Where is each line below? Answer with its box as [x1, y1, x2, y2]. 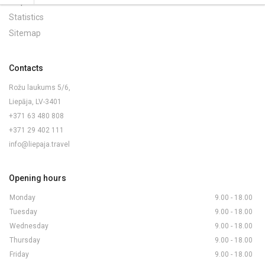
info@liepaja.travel [9, 140, 70, 148]
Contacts [9, 63, 43, 73]
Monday [9, 193, 35, 202]
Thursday [9, 236, 40, 244]
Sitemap [9, 28, 41, 38]
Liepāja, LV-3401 [9, 98, 62, 106]
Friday [9, 250, 29, 258]
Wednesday [9, 222, 49, 230]
